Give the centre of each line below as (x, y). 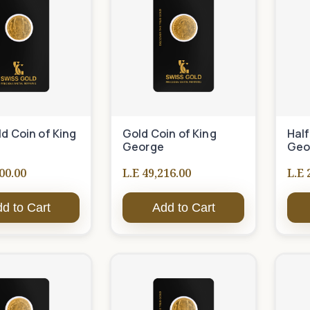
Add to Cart (183, 208)
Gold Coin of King (170, 134)
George (143, 147)
